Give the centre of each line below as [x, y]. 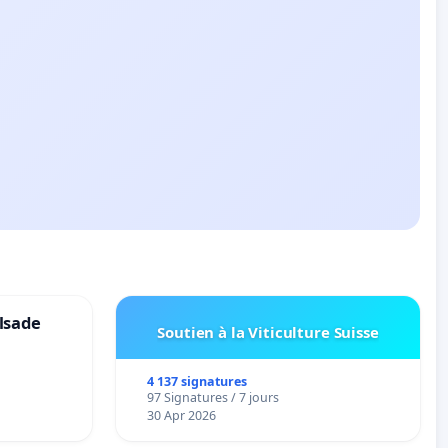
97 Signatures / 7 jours [212, 398]
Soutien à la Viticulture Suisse [268, 332]
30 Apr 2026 [181, 416]
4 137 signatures [196, 382]
